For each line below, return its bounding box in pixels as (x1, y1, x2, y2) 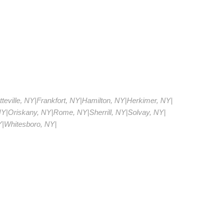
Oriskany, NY (7, 108, 51, 116)
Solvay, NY (127, 108, 164, 116)
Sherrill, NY (89, 108, 126, 116)
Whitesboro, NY (3, 119, 55, 128)
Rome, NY (53, 108, 87, 116)
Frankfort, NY (36, 96, 80, 105)
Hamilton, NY (81, 96, 125, 105)
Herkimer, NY (126, 96, 171, 105)
